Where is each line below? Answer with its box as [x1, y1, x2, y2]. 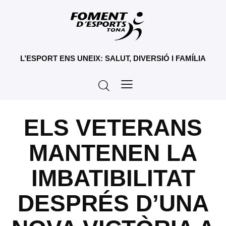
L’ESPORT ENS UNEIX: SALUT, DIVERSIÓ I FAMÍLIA [20, 54, 206, 63]
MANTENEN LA [29, 140, 197, 166]
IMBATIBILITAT [31, 165, 195, 191]
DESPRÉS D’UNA [17, 190, 209, 216]
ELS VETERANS [24, 115, 202, 141]
